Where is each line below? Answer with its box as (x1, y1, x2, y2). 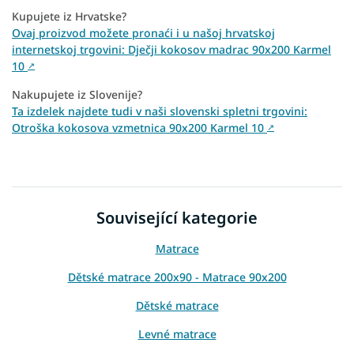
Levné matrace (137, 326, 217, 341)
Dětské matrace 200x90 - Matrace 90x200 (67, 269, 287, 284)
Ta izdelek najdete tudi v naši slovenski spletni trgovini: (12, 104, 307, 119)
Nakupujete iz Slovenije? (12, 87, 142, 103)
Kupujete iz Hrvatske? (12, 9, 126, 24)
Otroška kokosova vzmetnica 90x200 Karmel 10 (12, 120, 267, 136)
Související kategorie (96, 207, 258, 229)
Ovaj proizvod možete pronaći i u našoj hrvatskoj (12, 25, 275, 41)
